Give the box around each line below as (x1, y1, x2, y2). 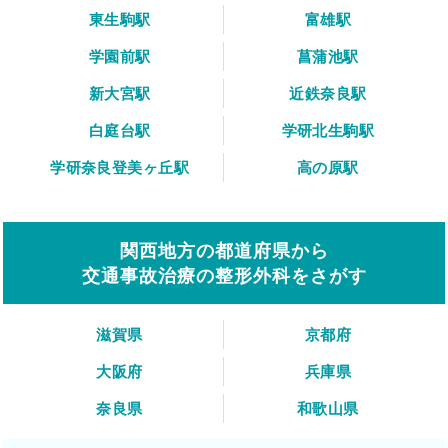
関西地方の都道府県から (119, 240, 329, 262)
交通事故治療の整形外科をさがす (81, 265, 367, 287)
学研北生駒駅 (281, 121, 375, 141)
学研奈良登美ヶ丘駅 (50, 158, 190, 178)
